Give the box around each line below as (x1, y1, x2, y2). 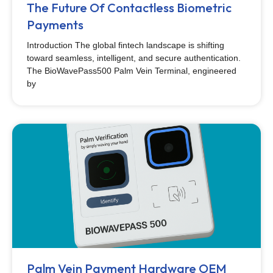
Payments (27, 17, 83, 32)
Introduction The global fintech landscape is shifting (27, 40, 224, 50)
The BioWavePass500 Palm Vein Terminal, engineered (27, 66, 236, 76)
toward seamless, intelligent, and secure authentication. (27, 53, 241, 63)
